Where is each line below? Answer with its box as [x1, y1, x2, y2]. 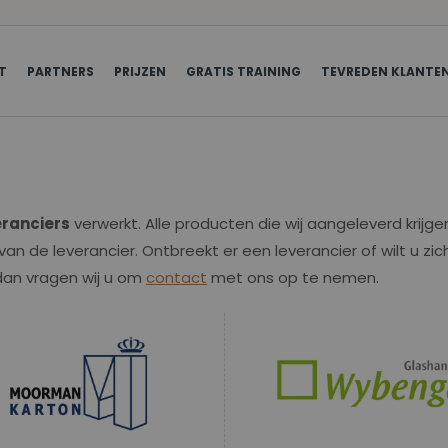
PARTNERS [27, 63, 94, 80]
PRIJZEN [114, 63, 166, 80]
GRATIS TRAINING [186, 63, 301, 80]
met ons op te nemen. [207, 266, 379, 288]
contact [146, 266, 207, 288]
